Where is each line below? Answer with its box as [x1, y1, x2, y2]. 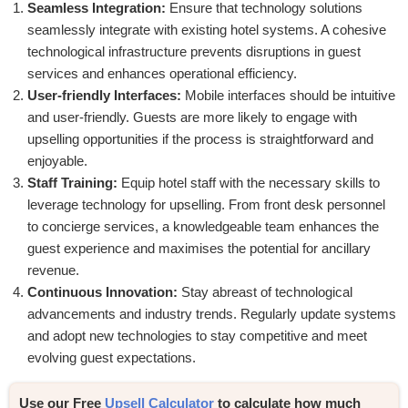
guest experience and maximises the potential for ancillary [27, 240, 371, 256]
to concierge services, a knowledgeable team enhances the [27, 218, 379, 234]
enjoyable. [27, 152, 87, 168]
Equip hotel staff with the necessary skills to [117, 174, 380, 190]
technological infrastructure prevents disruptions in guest [27, 43, 361, 59]
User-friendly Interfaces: [27, 87, 181, 103]
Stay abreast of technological [178, 283, 352, 300]
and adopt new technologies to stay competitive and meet [27, 327, 367, 343]
